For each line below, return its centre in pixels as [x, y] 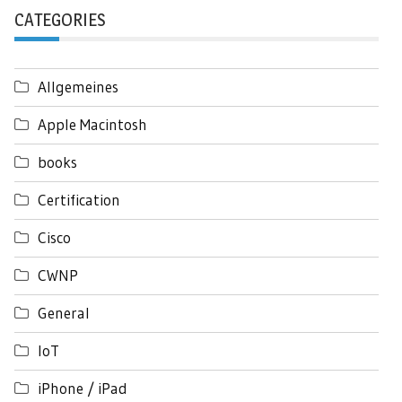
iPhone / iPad [83, 388]
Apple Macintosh [92, 124]
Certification [79, 199]
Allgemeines [78, 86]
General [64, 312]
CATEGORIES [60, 19]
